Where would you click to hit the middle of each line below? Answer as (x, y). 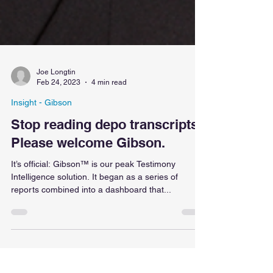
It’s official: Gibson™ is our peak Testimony (93, 222)
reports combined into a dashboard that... (91, 248)
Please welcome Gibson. (88, 201)
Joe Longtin (56, 130)
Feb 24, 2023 (58, 140)
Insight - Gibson (41, 161)
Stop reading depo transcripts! (107, 183)
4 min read (109, 140)
